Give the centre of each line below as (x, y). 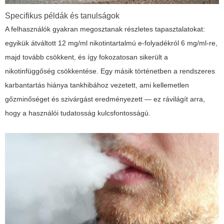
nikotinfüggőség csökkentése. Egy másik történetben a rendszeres (110, 71)
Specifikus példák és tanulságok (62, 16)
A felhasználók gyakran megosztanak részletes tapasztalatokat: (105, 29)
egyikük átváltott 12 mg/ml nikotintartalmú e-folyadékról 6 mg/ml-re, (111, 43)
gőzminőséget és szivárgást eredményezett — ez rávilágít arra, (105, 99)
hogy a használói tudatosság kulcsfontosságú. (78, 113)
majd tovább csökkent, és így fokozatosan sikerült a (86, 57)
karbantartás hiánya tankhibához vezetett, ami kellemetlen (97, 85)
